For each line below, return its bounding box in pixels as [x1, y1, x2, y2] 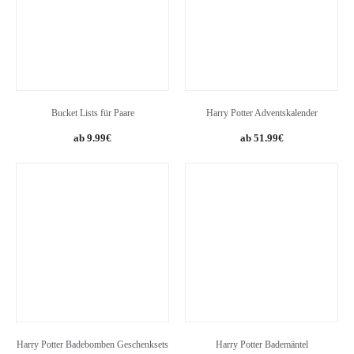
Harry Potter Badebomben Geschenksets [17, 338, 168, 350]
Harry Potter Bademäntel [215, 338, 308, 350]
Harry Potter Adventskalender [205, 107, 318, 119]
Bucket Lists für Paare [51, 107, 134, 119]
